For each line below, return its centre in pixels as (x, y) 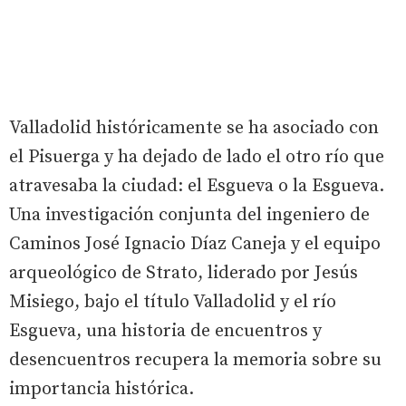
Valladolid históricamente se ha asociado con (194, 128)
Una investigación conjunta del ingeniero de (189, 215)
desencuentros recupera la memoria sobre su (195, 360)
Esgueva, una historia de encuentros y (165, 331)
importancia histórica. (101, 389)
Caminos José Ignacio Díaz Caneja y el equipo (195, 244)
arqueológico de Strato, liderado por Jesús (184, 273)
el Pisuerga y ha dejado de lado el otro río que (197, 157)
